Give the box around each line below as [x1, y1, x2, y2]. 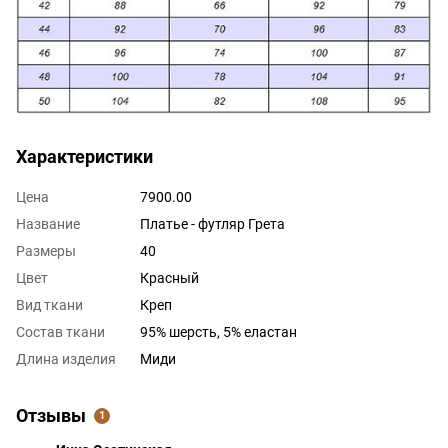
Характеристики [16, 145, 153, 167]
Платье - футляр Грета [140, 215, 285, 232]
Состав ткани [16, 323, 105, 340]
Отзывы [16, 404, 86, 426]
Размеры [16, 242, 76, 259]
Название [16, 215, 80, 232]
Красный [140, 269, 199, 286]
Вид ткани [16, 296, 83, 313]
